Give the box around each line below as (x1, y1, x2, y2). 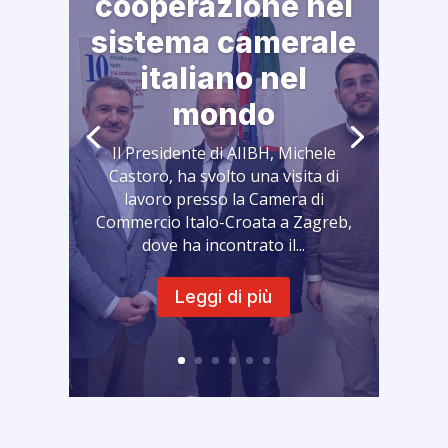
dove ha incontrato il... (142, 233, 306, 256)
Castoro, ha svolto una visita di (108, 164, 339, 187)
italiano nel (140, 59, 308, 96)
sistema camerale (91, 23, 357, 60)
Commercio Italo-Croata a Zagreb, (95, 210, 352, 233)
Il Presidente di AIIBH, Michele (111, 141, 336, 164)
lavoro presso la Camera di (123, 187, 324, 210)
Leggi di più (175, 286, 273, 308)
